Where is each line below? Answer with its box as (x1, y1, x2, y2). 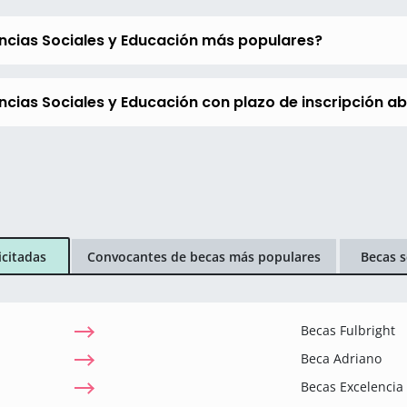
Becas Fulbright (301, 322, 395, 339)
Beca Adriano (301, 350, 382, 367)
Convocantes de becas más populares (86, 247, 321, 265)
